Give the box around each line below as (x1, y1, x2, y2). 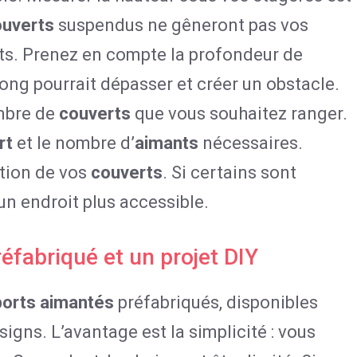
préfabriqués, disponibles (114, 292, 318, 312)
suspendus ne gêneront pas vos (54, 15, 308, 35)
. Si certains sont (163, 163, 296, 182)
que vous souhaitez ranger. (131, 104, 347, 124)
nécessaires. (198, 133, 303, 153)
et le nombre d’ (13, 133, 135, 153)
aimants (135, 133, 198, 153)
